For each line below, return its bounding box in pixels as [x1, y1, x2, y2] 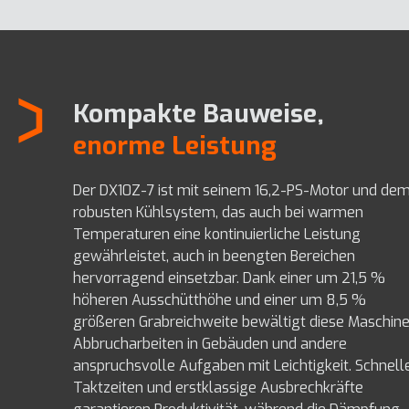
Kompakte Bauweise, [73, 97, 324, 131]
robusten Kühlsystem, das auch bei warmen [73, 203, 363, 223]
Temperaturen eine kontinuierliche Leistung [73, 225, 361, 245]
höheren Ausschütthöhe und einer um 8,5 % [73, 290, 366, 310]
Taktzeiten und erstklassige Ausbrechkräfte [73, 378, 363, 398]
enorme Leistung [73, 129, 277, 163]
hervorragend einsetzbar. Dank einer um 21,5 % [73, 268, 385, 288]
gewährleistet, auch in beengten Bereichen [73, 246, 355, 267]
